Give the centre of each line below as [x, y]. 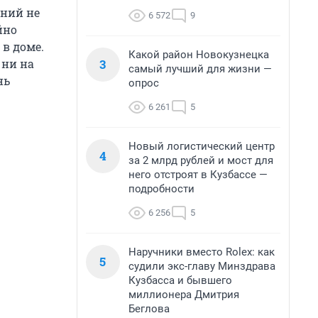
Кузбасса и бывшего [180, 280]
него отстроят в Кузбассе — [198, 175]
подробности [161, 189]
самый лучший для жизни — [200, 69]
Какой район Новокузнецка [199, 55]
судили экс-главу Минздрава [202, 266]
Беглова [149, 309]
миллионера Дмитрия [184, 295]
